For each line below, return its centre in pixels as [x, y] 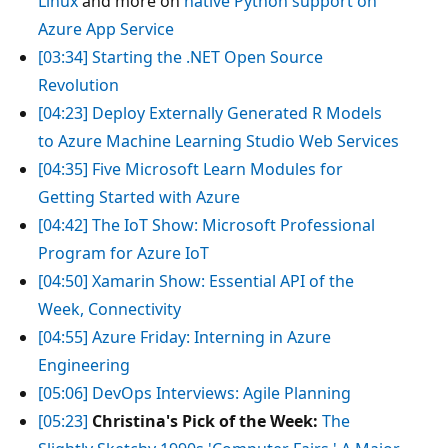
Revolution [78, 84]
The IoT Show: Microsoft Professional [233, 224]
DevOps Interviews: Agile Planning [221, 392]
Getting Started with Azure [139, 196]
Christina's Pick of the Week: [205, 420]
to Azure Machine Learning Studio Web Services [218, 140]
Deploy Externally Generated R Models [237, 112]
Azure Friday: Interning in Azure [211, 336]
